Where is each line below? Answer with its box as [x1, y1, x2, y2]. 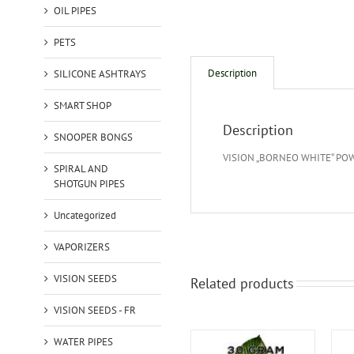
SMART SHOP [53, 98, 111, 112]
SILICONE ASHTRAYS [53, 66, 146, 81]
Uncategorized [53, 208, 116, 222]
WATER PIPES [53, 334, 113, 348]
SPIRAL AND [53, 161, 108, 175]
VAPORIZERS [53, 239, 110, 254]
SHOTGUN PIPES [53, 176, 125, 190]
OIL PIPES [53, 3, 96, 17]
